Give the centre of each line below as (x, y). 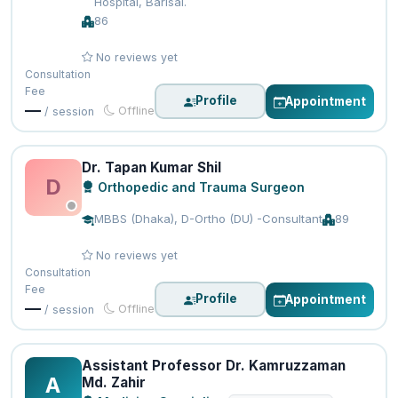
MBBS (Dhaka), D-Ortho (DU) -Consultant (208, 218)
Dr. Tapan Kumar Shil (151, 167)
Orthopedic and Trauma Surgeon (199, 187)
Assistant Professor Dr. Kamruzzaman (213, 365)
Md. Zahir (113, 382)
